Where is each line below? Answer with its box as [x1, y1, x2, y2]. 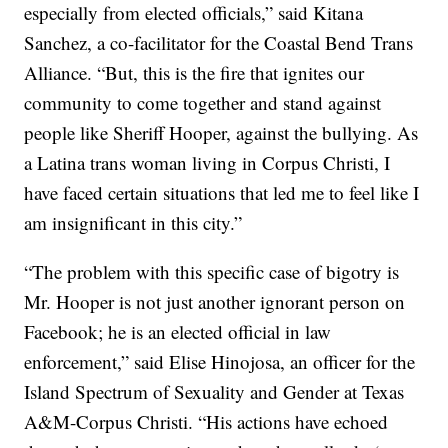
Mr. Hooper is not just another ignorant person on [24, 288, 406, 314]
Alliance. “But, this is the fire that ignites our [24, 59, 365, 85]
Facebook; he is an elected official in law [24, 318, 332, 344]
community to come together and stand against [24, 89, 382, 115]
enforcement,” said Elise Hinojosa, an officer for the [24, 348, 416, 374]
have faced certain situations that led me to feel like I [24, 179, 420, 205]
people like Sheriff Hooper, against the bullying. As [24, 119, 419, 145]
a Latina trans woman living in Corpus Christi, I [24, 149, 391, 175]
